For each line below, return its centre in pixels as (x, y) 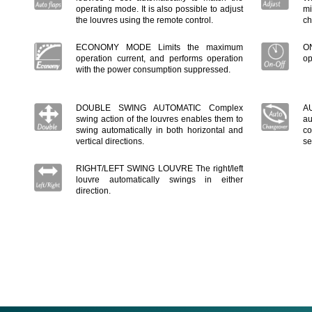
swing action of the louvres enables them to (159, 119)
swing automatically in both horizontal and (159, 130)
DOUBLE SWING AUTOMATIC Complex (159, 108)
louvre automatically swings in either (159, 180)
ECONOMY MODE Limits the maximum (159, 47)
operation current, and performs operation (159, 58)
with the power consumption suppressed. (153, 70)
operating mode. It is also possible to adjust (159, 9)
